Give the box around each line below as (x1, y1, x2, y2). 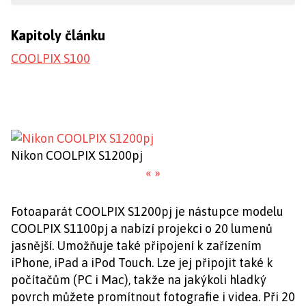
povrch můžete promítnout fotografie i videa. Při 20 (11, 290, 295, 304)
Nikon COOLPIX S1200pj (11, 148, 143, 163)
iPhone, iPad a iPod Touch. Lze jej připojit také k (11, 255, 273, 270)
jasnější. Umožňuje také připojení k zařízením (11, 238, 262, 253)
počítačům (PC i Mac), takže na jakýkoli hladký (11, 273, 266, 287)
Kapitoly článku (11, 27, 105, 43)
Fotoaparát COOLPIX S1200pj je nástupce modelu (11, 204, 283, 219)
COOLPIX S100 (11, 51, 90, 66)
